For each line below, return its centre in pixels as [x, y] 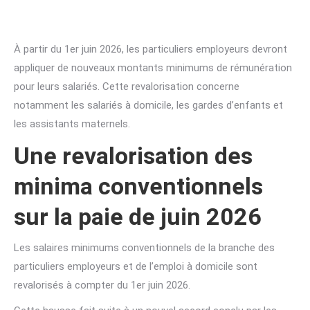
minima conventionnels [138, 186]
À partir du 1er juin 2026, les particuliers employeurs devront [151, 49]
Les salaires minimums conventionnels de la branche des [144, 248]
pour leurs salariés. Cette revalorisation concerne [127, 86]
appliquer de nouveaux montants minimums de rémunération [153, 68]
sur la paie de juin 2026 [138, 217]
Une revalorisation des [133, 156]
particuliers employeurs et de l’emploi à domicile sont [136, 266]
